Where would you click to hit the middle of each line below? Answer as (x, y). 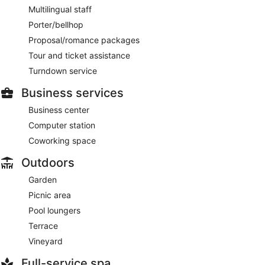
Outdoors (48, 162)
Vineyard (46, 241)
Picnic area (50, 195)
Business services (72, 93)
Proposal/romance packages (84, 40)
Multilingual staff (60, 9)
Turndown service (63, 70)
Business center (59, 109)
